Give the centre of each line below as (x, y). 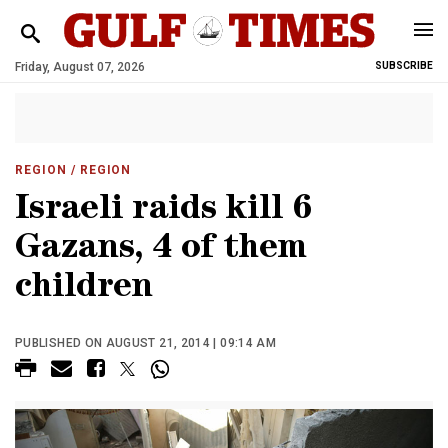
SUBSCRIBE (404, 65)
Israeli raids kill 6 (163, 211)
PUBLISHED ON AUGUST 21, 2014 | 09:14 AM (146, 343)
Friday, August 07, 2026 (80, 67)
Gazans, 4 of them (161, 250)
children (84, 289)
